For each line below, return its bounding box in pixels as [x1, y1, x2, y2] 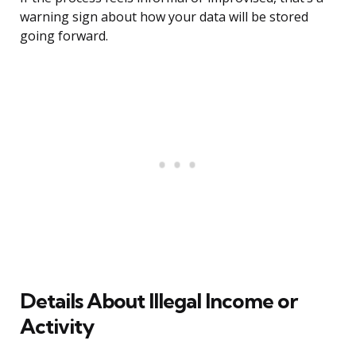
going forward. [20, 27, 108, 45]
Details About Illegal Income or [20, 288, 297, 315]
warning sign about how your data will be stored [20, 8, 308, 26]
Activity [20, 313, 94, 340]
